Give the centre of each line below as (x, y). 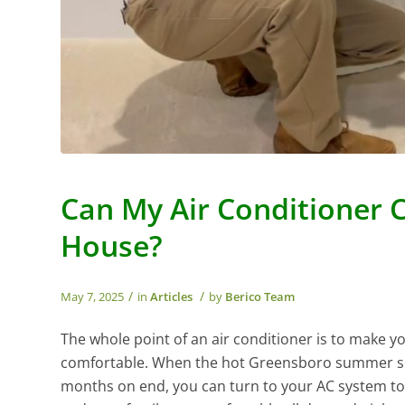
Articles (171, 296)
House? (112, 245)
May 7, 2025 (92, 296)
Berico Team (260, 296)
